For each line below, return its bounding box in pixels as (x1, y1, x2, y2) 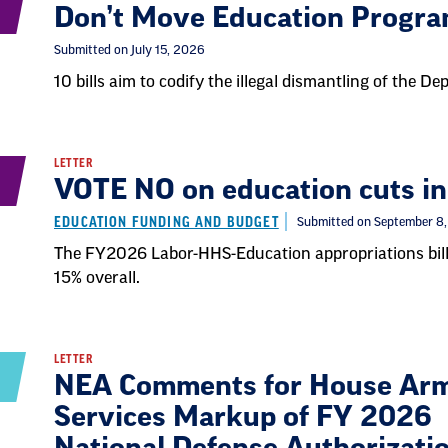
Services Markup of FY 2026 (54, 403, 432, 431)
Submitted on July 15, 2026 (54, 44, 205, 57)
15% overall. (54, 270, 140, 286)
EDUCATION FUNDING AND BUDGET (54, 215, 279, 230)
